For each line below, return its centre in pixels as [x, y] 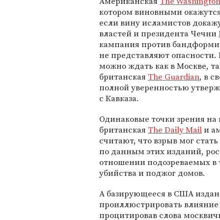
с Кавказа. [119, 98]
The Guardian [174, 77]
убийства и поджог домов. [152, 173]
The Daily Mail [175, 130]
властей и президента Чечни [159, 34]
